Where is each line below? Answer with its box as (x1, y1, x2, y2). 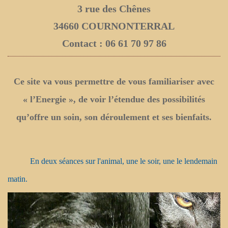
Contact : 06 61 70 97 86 (62, 38, 166, 49)
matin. (8, 175, 27, 184)
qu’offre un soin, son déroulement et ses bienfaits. (16, 112, 212, 123)
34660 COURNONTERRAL (53, 20, 175, 32)
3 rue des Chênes (77, 3, 151, 15)
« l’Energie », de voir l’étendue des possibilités (23, 94, 205, 105)
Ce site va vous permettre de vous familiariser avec (14, 76, 214, 87)
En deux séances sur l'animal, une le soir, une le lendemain (8, 157, 217, 166)
